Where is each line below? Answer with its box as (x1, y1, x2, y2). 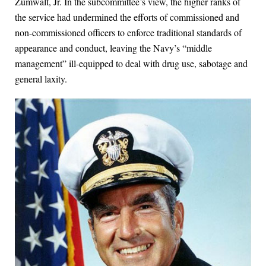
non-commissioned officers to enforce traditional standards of (15, 26, 242, 39)
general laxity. (15, 72, 67, 85)
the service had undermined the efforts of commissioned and (15, 11, 239, 24)
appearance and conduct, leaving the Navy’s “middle (15, 42, 212, 55)
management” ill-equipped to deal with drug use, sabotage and (15, 57, 248, 70)
